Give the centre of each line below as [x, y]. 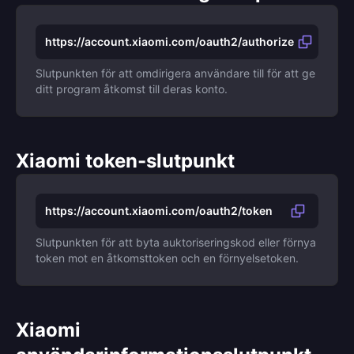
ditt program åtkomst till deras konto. [132, 89]
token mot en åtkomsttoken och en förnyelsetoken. [167, 258]
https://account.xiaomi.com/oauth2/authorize [169, 41]
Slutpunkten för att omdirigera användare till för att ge [175, 73]
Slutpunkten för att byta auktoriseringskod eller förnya [176, 242]
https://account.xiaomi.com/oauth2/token [159, 211]
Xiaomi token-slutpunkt [125, 161]
